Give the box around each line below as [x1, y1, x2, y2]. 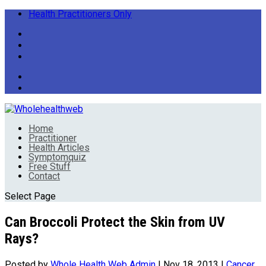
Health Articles [28, 142, 90, 153]
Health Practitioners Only [28, 8, 132, 20]
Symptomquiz [28, 151, 86, 163]
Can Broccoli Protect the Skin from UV [5, 213, 225, 230]
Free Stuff [28, 161, 71, 172]
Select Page [5, 191, 56, 202]
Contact [28, 170, 60, 182]
